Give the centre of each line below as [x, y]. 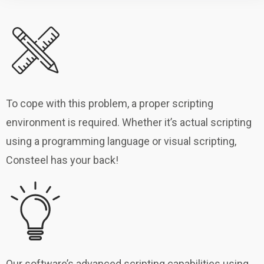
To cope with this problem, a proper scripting [110, 104]
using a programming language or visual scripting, [121, 141]
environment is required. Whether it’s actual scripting [129, 123]
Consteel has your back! [62, 160]
